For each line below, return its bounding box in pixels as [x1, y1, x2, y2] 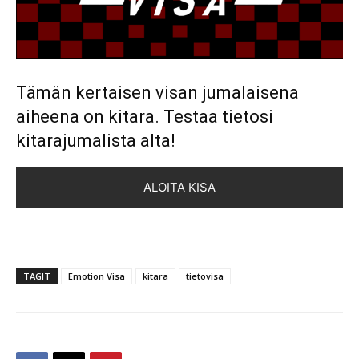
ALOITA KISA [143, 179, 216, 196]
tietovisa [186, 270, 224, 283]
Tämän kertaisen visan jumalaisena [16, 83, 299, 103]
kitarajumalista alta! [16, 131, 175, 151]
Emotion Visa [68, 270, 125, 283]
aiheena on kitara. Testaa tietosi [16, 107, 273, 127]
